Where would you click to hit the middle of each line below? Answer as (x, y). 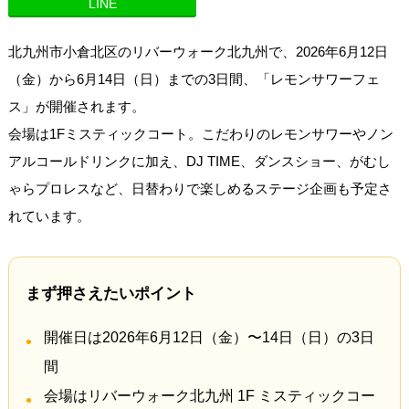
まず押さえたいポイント (110, 293)
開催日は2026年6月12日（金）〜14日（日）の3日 (209, 337)
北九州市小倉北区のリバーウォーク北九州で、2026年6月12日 (198, 51)
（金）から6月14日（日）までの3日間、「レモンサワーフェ (194, 79)
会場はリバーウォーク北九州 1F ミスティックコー (209, 395)
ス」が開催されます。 (76, 106)
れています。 (49, 215)
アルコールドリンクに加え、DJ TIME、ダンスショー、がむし (199, 161)
